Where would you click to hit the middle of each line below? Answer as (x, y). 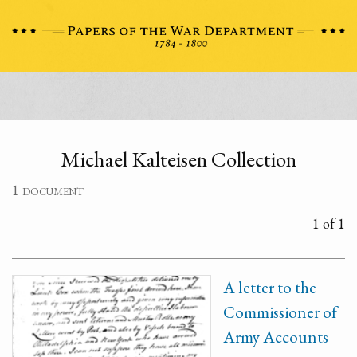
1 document (48, 190)
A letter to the (270, 287)
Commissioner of (280, 312)
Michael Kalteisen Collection (178, 159)
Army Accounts (276, 337)
